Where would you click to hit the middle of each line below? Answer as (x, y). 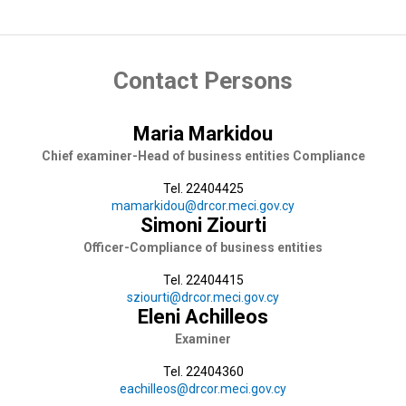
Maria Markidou (203, 134)
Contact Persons (203, 81)
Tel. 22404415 (203, 280)
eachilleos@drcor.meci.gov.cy (203, 389)
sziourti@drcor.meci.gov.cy (203, 298)
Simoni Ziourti (203, 226)
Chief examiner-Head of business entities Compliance (203, 156)
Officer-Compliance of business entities (203, 248)
